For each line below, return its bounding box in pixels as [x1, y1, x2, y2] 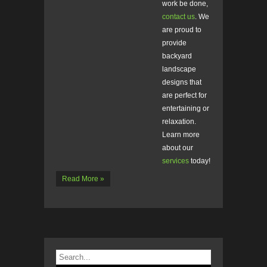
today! [189, 157, 210, 166]
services [162, 157, 189, 166]
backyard [162, 52, 192, 61]
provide [162, 39, 187, 48]
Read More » [62, 175, 104, 184]
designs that [162, 78, 201, 87]
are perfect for [162, 91, 207, 100]
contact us [162, 13, 195, 21]
